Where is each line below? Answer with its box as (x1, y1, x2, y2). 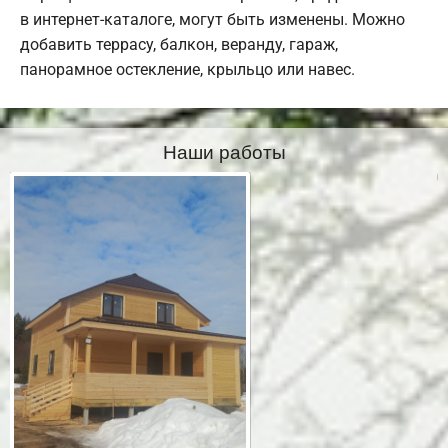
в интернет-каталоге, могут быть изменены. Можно (20, 10, 405, 30)
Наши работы (162, 137, 286, 165)
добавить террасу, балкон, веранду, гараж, (20, 35, 338, 55)
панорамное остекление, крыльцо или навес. (20, 60, 355, 80)
